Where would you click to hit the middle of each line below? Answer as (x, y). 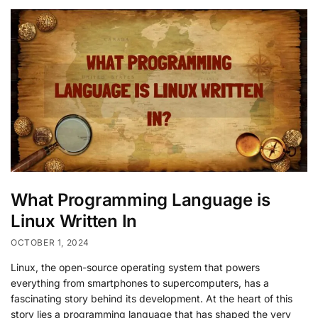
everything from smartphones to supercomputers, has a (140, 283)
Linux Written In (74, 221)
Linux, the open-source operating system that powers (135, 268)
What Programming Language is (141, 199)
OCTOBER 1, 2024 (50, 243)
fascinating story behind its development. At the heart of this (152, 299)
